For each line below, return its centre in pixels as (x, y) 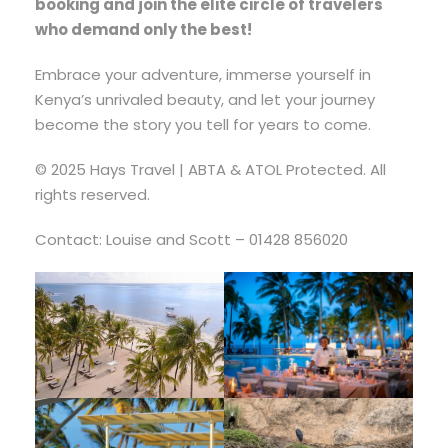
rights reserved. (92, 194)
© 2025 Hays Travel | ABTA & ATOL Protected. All (210, 169)
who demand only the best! (143, 29)
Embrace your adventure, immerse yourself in (203, 74)
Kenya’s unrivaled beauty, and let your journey (205, 99)
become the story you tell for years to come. (203, 124)
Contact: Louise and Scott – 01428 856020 (191, 239)
